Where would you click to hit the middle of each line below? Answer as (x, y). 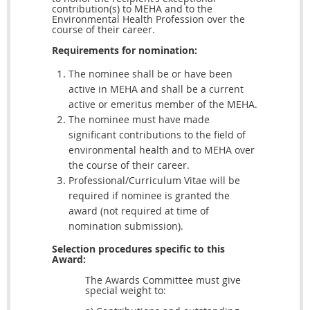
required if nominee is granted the (149, 196)
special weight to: (126, 291)
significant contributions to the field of (157, 135)
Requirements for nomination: (125, 51)
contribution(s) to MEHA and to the (132, 9)
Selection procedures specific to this (138, 249)
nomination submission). (126, 226)
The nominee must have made (139, 120)
